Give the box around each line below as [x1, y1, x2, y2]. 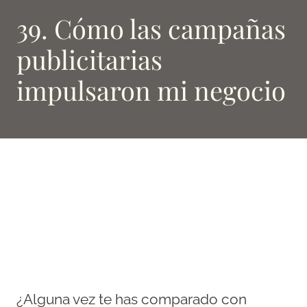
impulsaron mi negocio [16, 72, 286, 108]
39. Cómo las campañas [16, 10, 286, 46]
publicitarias [16, 41, 162, 77]
